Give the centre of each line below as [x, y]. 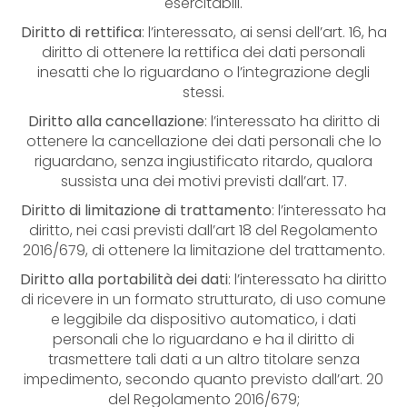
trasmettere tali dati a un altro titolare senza [203, 359]
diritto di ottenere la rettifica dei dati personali [203, 52]
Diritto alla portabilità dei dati [124, 279]
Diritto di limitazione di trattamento [146, 210]
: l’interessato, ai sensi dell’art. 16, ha [264, 32]
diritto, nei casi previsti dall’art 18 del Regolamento [203, 230]
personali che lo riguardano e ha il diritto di [203, 339]
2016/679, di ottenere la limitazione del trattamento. [203, 250]
